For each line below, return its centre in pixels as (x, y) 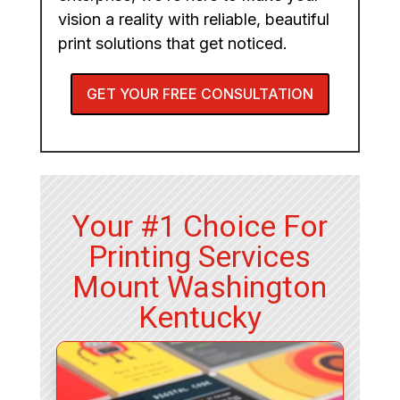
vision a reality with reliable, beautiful (193, 20)
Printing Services (200, 257)
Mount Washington (200, 287)
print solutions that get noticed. (172, 44)
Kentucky (200, 317)
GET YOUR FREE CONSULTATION (200, 94)
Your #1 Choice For (200, 226)
